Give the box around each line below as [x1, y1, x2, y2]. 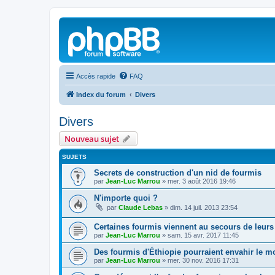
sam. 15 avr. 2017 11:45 [168, 231, 239, 239]
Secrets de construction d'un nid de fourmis [94, 168, 261, 177]
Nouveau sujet [64, 133, 119, 144]
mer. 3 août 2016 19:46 [168, 177, 236, 185]
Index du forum [76, 91, 126, 98]
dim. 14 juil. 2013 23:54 [170, 204, 238, 211]
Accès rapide [76, 72, 115, 80]
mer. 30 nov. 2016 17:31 [168, 256, 239, 264]
